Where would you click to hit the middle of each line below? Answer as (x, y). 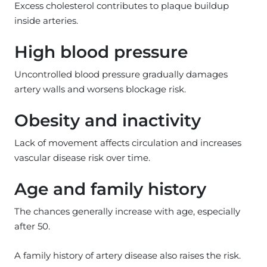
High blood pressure (101, 52)
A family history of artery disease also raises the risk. (128, 255)
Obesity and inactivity (108, 120)
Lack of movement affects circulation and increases (128, 142)
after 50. (32, 226)
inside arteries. (46, 20)
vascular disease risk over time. (82, 157)
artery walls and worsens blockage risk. (100, 89)
